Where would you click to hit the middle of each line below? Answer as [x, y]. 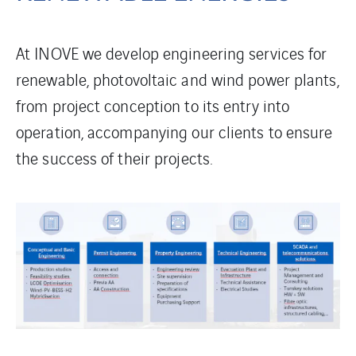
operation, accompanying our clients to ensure [174, 132]
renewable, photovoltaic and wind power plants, [178, 79]
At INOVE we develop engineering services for [172, 53]
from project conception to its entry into [153, 105]
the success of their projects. [114, 158]
